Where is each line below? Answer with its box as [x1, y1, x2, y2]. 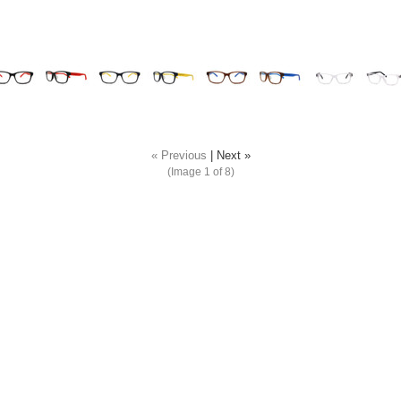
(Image [166, 166, 204, 178]
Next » [216, 149, 251, 162]
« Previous [150, 149, 207, 162]
